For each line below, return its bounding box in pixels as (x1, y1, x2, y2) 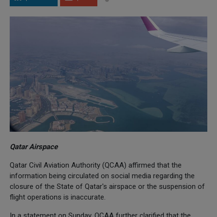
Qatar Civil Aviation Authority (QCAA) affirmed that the (10, 160, 182, 170)
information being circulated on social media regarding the (10, 171, 195, 180)
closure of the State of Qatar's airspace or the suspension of (10, 182, 205, 191)
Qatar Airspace (10, 142, 58, 151)
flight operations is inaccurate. (10, 192, 106, 201)
